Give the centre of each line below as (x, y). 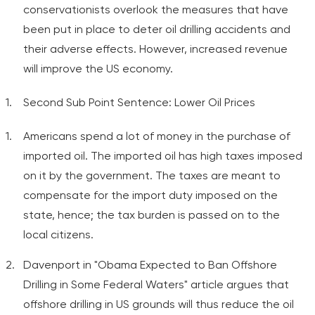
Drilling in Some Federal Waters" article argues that (156, 284)
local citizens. (58, 234)
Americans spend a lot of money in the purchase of (157, 136)
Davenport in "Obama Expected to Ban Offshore (150, 265)
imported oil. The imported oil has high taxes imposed (163, 156)
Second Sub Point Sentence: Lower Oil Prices (139, 102)
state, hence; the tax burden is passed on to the (152, 215)
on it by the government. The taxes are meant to (152, 175)
